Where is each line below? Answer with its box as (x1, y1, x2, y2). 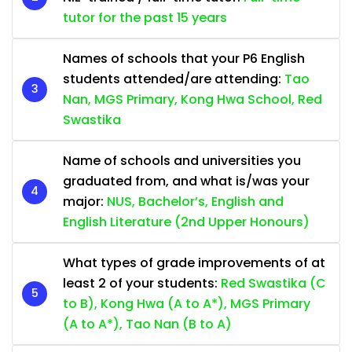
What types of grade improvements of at (63, 253, 325, 272)
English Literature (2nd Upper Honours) (63, 212, 310, 231)
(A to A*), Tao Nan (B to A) (63, 314, 232, 333)
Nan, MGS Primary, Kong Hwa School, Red (63, 90, 322, 108)
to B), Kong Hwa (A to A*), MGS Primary (63, 294, 310, 313)
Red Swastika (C (221, 273, 326, 292)
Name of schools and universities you (63, 151, 301, 170)
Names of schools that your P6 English (63, 49, 305, 68)
